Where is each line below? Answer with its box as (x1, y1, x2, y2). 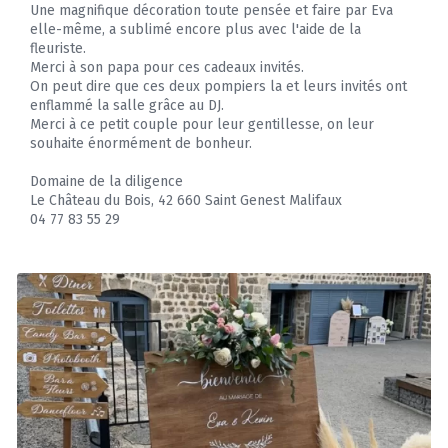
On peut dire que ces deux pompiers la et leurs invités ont (30, 78, 407, 96)
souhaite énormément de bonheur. (30, 135, 252, 153)
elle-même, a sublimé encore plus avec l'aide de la (30, 21, 361, 39)
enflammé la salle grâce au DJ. (30, 97, 224, 115)
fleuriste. (30, 40, 86, 58)
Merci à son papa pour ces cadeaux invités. (30, 59, 304, 77)
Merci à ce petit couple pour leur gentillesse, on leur (30, 116, 374, 134)
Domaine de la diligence (30, 173, 183, 191)
